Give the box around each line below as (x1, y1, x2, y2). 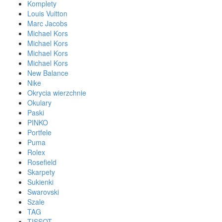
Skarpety (27, 167, 55, 177)
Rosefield (27, 157, 56, 167)
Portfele (27, 127, 52, 137)
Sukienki (27, 177, 54, 187)
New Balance (27, 68, 68, 78)
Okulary (27, 98, 52, 108)
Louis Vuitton (27, 8, 67, 18)
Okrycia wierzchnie (27, 88, 86, 98)
